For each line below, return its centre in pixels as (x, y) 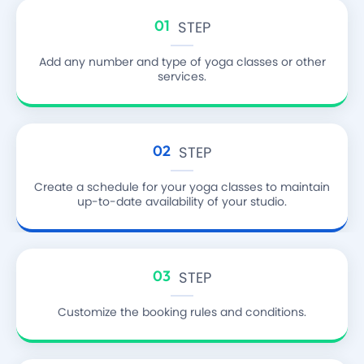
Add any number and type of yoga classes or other (182, 62)
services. (182, 77)
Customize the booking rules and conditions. (182, 312)
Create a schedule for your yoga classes (148, 187)
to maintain (296, 187)
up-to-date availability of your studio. (182, 202)
